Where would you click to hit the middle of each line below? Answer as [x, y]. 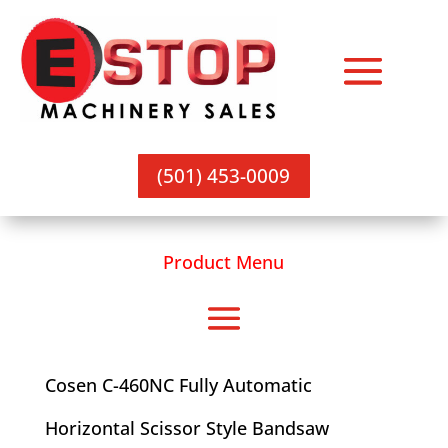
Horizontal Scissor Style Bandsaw [186, 427]
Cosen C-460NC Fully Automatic [178, 384]
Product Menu [224, 261]
